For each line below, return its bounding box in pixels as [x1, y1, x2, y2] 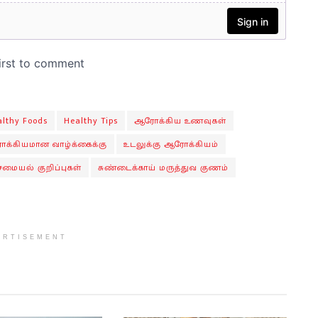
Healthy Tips [64, 114, 118, 128]
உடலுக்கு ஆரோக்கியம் [124, 137, 219, 152]
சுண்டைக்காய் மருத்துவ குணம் [98, 160, 229, 175]
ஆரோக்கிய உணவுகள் [134, 114, 226, 128]
